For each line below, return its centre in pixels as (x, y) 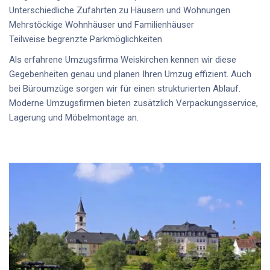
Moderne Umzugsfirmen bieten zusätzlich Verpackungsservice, (133, 103)
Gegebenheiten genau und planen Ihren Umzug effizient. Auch (130, 74)
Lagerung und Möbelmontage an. (74, 117)
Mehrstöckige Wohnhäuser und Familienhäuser (102, 24)
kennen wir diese (202, 59)
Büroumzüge (48, 88)
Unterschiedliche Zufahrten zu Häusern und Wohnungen (120, 10)
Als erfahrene (37, 59)
